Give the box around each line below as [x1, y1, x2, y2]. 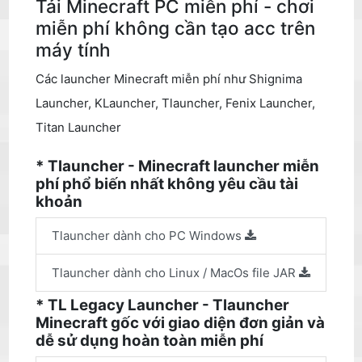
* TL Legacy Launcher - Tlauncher [36, 296, 290, 315]
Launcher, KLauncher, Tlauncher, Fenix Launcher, [36, 95, 316, 111]
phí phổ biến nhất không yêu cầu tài [36, 175, 299, 194]
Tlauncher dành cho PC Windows [52, 228, 245, 244]
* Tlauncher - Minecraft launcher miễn [36, 157, 320, 176]
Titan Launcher [36, 119, 122, 135]
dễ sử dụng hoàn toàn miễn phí [36, 331, 264, 351]
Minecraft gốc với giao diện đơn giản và [36, 314, 326, 333]
